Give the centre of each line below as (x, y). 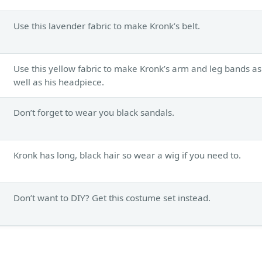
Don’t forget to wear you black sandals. (94, 112)
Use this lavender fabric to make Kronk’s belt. (107, 25)
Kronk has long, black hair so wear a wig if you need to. (127, 155)
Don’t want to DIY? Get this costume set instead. (112, 197)
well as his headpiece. (59, 82)
